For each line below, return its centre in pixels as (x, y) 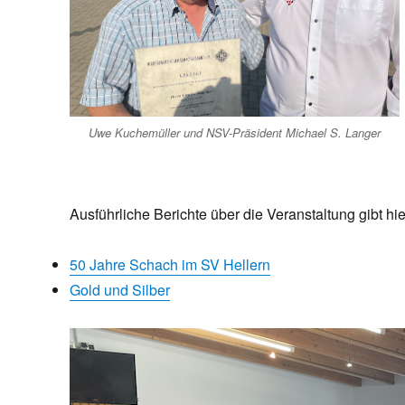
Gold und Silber (120, 290)
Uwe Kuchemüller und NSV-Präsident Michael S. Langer (234, 132)
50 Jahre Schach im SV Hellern (170, 265)
